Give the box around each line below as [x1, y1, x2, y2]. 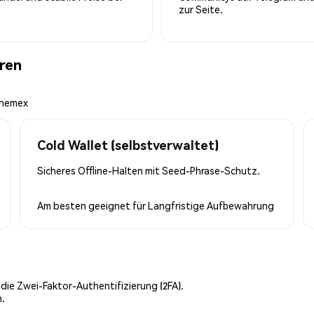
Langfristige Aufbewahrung [148, 198, 274, 212]
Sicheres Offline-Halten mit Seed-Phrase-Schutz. [37, 163, 260, 177]
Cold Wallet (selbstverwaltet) [37, 136, 219, 153]
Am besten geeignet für [37, 198, 148, 212]
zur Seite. [179, 2, 223, 15]
